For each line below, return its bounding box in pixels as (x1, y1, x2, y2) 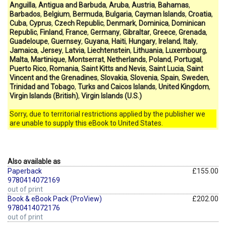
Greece (153, 28, 176, 36)
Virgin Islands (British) (10, 91, 78, 100)
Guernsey (51, 37, 81, 45)
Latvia (65, 46, 84, 54)
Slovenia (130, 73, 157, 82)
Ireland (158, 37, 180, 45)
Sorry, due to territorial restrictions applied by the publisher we (10, 109, 205, 118)
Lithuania (133, 46, 162, 54)
